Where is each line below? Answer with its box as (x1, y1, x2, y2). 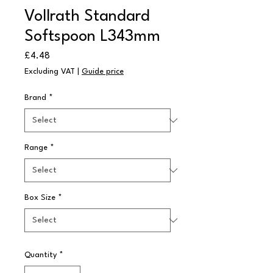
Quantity (24, 251, 57, 259)
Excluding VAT (24, 68, 75, 76)
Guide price (82, 68, 124, 76)
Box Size (24, 194, 55, 202)
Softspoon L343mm (24, 29, 160, 44)
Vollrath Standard (24, 9, 150, 24)
